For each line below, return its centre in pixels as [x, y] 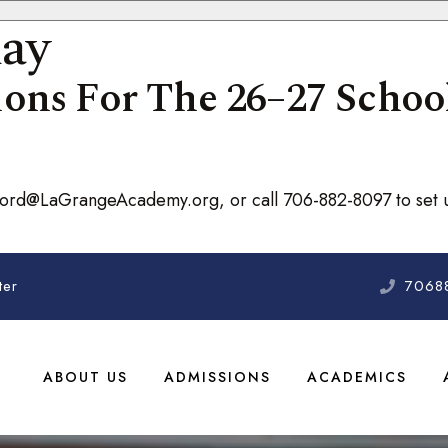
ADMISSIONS [217, 377]
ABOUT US [85, 377]
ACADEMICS [356, 377]
